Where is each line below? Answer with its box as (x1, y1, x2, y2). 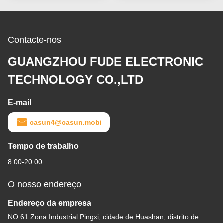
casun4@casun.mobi (30, 118, 102, 126)
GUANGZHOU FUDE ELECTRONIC (8, 54, 203, 68)
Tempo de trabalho (8, 141, 79, 150)
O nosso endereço (8, 179, 81, 189)
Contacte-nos (8, 34, 61, 45)
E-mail (8, 98, 31, 107)
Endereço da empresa (8, 198, 91, 207)
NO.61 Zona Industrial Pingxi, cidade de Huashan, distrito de (8, 212, 199, 221)
